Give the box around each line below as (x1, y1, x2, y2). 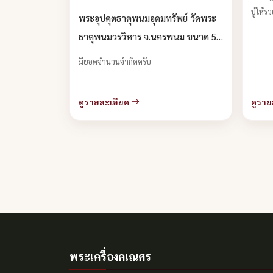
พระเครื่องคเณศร (69, 249, 151, 263)
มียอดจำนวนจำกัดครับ (79, 56, 151, 67)
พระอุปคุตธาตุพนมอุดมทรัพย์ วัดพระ (79, 12, 216, 24)
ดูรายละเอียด (79, 96, 131, 107)
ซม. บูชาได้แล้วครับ (79, 49, 152, 61)
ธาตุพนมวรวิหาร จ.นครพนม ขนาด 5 (79, 30, 216, 43)
